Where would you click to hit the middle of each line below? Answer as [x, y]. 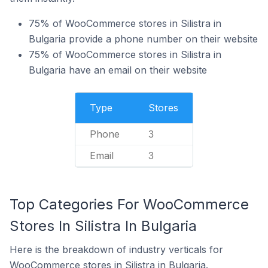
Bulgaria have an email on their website [118, 70]
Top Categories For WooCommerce [129, 204]
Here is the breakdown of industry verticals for [116, 249]
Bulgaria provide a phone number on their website [143, 39]
